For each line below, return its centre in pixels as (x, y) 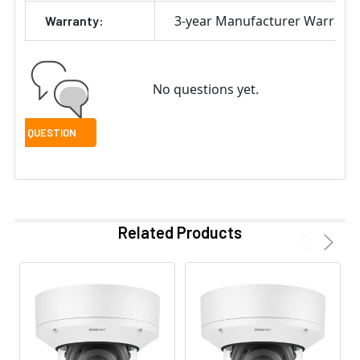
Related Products (180, 233)
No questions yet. (205, 90)
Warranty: (74, 21)
